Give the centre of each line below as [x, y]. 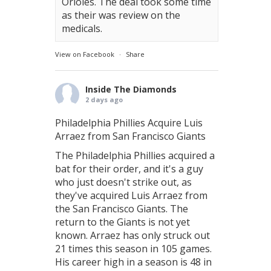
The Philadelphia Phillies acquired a [135, 155]
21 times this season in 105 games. [133, 249]
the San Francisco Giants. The [122, 209]
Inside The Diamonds [131, 89]
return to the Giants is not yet [122, 222]
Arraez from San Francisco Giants [130, 136]
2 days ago [104, 100]
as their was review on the [121, 15]
